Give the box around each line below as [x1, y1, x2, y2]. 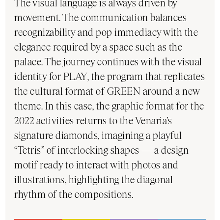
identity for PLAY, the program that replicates [14, 70, 205, 83]
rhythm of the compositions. [14, 188, 134, 201]
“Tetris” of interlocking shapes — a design [14, 144, 189, 157]
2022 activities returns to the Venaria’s [14, 114, 172, 127]
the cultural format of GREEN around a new [14, 85, 200, 98]
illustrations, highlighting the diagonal [14, 173, 173, 186]
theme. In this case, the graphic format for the [14, 100, 204, 112]
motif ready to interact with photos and [14, 159, 179, 171]
